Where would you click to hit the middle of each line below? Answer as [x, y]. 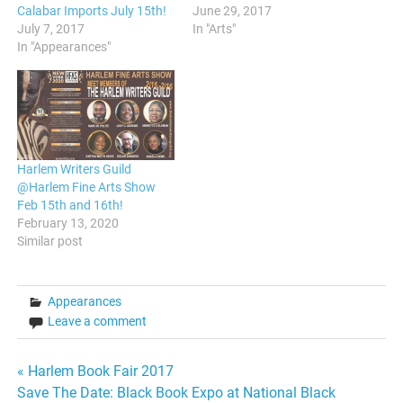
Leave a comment [98, 321]
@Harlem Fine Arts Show [87, 187]
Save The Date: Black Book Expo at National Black [177, 392]
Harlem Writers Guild [75, 169]
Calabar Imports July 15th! [92, 10]
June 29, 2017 [232, 10]
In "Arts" [214, 28]
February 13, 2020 [68, 223]
